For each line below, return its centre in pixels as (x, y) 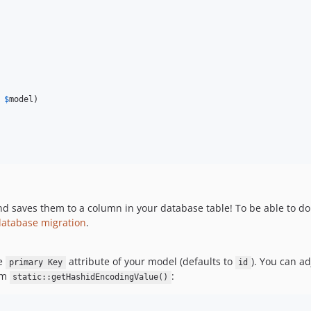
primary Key (35, 263)
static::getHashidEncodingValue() (91, 277)
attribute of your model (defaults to (150, 262)
